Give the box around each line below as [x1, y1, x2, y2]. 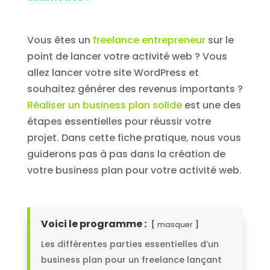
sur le [205, 33, 234, 48]
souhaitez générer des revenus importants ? [27, 82, 243, 96]
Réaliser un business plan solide [27, 98, 182, 113]
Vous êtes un [27, 33, 93, 48]
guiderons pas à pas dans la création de [27, 147, 225, 162]
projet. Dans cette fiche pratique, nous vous [27, 131, 241, 145]
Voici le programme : [40, 217, 146, 231]
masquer [157, 219, 193, 230]
